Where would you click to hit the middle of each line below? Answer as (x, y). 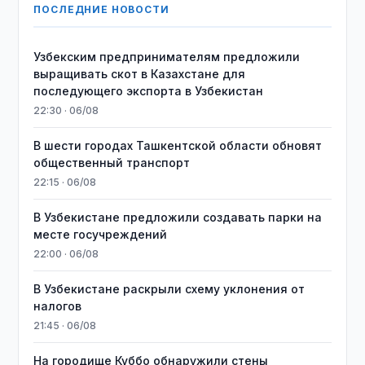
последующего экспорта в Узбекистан (149, 91)
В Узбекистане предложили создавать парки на (178, 217)
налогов (58, 306)
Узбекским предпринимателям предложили (167, 57)
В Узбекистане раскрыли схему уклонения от (169, 289)
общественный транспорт (112, 163)
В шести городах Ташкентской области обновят (178, 145)
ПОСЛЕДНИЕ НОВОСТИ (101, 9)
